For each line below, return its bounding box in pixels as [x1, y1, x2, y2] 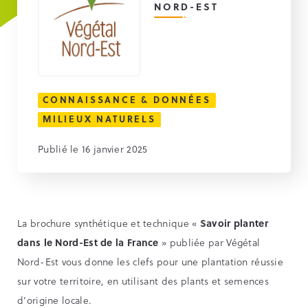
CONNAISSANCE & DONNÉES [43, 93, 211, 107]
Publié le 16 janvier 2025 [38, 142, 148, 157]
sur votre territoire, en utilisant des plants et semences [17, 274, 269, 289]
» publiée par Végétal [158, 235, 261, 250]
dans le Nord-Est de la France [17, 235, 159, 250]
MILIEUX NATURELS [43, 112, 156, 126]
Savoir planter [199, 216, 268, 231]
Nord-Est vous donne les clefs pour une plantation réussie [17, 254, 284, 269]
